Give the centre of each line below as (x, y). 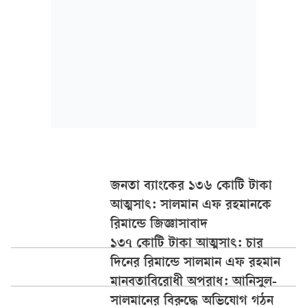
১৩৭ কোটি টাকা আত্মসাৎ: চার (187, 245)
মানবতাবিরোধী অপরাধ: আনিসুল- (194, 283)
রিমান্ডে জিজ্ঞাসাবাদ (159, 225)
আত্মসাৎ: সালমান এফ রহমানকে (191, 206)
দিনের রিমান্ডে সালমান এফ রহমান (196, 264)
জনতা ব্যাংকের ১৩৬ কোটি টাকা (192, 187)
